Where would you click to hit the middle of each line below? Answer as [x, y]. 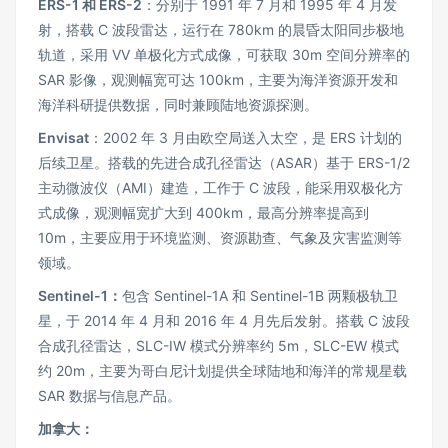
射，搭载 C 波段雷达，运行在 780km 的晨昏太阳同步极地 [221, 29]
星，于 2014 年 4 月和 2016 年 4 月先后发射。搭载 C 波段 [224, 320]
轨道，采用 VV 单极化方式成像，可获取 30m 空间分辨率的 [224, 54]
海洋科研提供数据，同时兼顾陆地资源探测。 [178, 104]
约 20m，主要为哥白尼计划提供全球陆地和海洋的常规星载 [222, 370]
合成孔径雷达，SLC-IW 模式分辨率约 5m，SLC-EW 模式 [218, 345]
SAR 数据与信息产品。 [109, 395]
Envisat [63, 137]
